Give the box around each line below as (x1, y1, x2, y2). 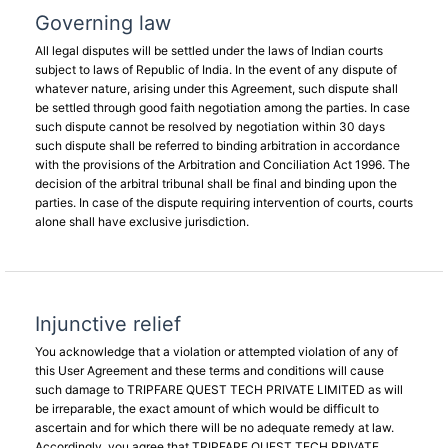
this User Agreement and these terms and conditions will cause (35, 363, 384, 378)
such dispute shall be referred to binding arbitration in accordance (35, 138, 400, 153)
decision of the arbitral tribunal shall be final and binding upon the (35, 176, 397, 191)
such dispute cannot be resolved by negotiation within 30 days (35, 119, 385, 134)
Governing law (35, 11, 171, 35)
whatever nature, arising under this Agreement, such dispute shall (35, 81, 398, 96)
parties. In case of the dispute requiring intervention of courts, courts (35, 195, 413, 210)
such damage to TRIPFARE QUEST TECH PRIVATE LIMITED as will (35, 382, 403, 397)
